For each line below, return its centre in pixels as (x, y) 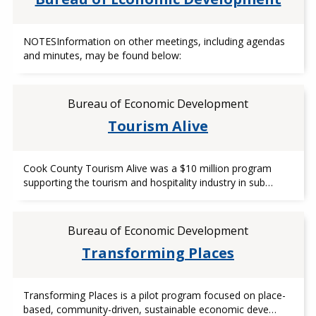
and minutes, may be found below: (102, 55)
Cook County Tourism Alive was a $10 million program (147, 168)
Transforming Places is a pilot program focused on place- (154, 295)
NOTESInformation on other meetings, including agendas (154, 41)
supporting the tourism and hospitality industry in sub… (148, 182)
